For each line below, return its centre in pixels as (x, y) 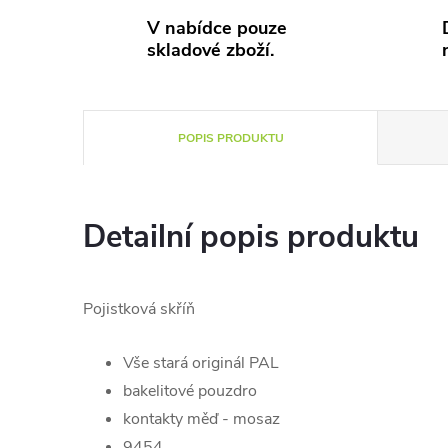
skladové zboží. (210, 50)
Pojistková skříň (139, 309)
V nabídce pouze (217, 28)
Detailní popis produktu (251, 237)
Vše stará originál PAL (201, 363)
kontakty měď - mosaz (201, 419)
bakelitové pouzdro (190, 391)
